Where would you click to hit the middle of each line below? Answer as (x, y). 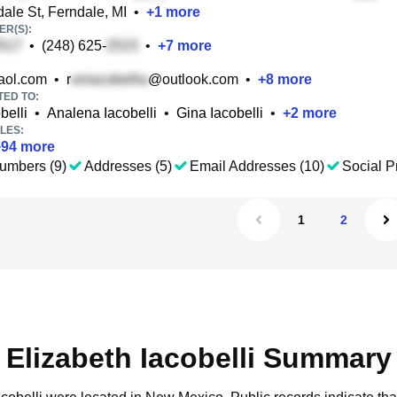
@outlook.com (193, 79)
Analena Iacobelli (102, 113)
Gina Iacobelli (220, 113)
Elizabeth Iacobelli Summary (198, 358)
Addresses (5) (128, 166)
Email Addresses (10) (257, 166)
